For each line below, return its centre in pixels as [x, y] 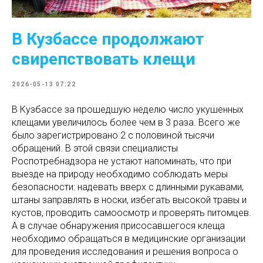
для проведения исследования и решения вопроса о [125, 252]
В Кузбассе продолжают [108, 39]
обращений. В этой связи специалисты [95, 148]
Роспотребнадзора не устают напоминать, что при [122, 161]
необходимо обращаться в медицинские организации [129, 239]
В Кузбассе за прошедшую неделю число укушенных [128, 109]
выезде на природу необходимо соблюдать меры [120, 174]
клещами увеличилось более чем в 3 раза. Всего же [126, 122]
